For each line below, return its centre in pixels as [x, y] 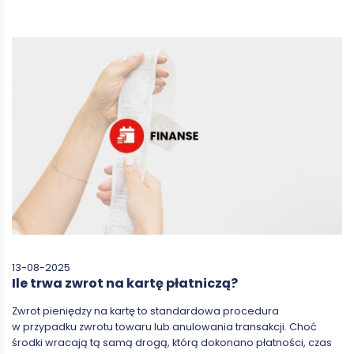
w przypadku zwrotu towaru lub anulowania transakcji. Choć [164, 327]
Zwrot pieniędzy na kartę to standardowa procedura [145, 311]
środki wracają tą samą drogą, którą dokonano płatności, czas [172, 343]
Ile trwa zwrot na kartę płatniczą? [125, 284]
